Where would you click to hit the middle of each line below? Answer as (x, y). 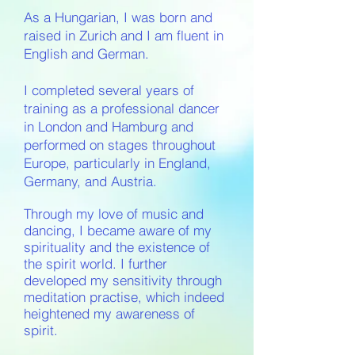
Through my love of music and (114, 214)
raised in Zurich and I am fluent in (124, 35)
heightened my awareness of (109, 313)
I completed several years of (109, 90)
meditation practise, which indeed (124, 297)
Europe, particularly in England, (117, 163)
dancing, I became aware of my (118, 230)
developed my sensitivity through (123, 280)
